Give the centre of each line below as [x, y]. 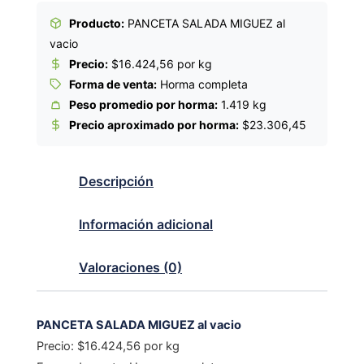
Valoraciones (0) [131, 267]
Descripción [117, 181]
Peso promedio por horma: [143, 104]
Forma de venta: [112, 84]
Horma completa [203, 84]
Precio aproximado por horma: [153, 124]
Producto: [96, 23]
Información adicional [146, 224]
